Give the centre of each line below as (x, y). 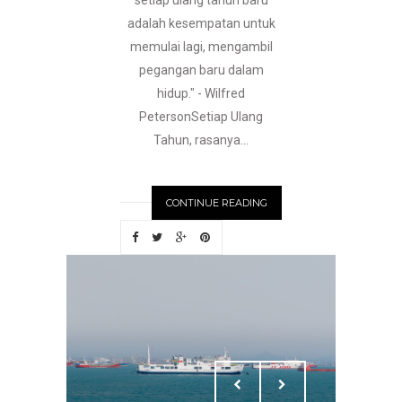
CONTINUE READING (217, 203)
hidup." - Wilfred (201, 94)
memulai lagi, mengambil (201, 47)
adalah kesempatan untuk (201, 24)
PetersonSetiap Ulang (201, 117)
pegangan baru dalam (201, 70)
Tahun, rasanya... (201, 140)
